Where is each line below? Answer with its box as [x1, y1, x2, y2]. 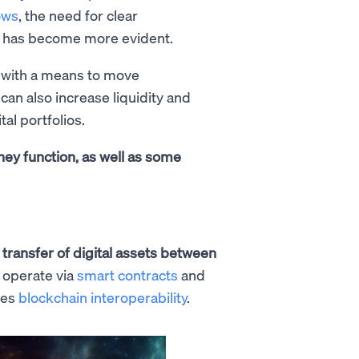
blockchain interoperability [18, 288, 187, 306]
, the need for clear [18, 6, 138, 24]
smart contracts [77, 265, 178, 284]
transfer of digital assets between [2, 243, 216, 261]
